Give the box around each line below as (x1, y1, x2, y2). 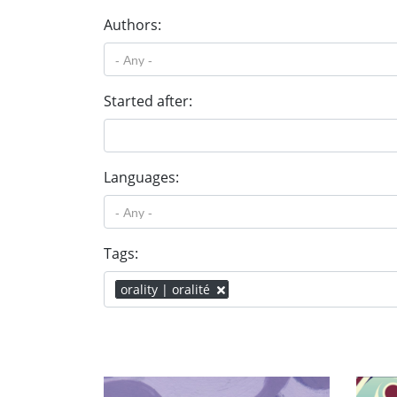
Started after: (104, 91, 192, 111)
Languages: (104, 167, 179, 187)
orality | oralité (121, 281, 210, 298)
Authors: (104, 15, 161, 35)
